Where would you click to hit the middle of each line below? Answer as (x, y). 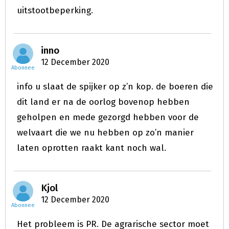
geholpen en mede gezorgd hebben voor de (108, 117)
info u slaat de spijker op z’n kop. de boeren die (115, 87)
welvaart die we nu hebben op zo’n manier (105, 133)
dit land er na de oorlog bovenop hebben (103, 102)
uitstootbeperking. (55, 10)
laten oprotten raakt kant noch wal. (91, 148)
